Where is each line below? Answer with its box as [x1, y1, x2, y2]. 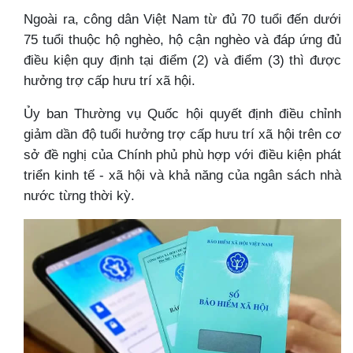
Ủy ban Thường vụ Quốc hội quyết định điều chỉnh [24, 106, 341, 121]
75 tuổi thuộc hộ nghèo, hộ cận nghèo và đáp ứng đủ [24, 32, 341, 47]
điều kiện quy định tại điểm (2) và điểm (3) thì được [24, 52, 341, 68]
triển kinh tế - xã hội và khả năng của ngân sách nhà [24, 167, 341, 183]
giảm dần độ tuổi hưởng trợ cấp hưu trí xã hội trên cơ [24, 126, 341, 142]
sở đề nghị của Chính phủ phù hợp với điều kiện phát [24, 147, 341, 162]
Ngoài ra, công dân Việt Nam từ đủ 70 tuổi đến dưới [24, 11, 341, 27]
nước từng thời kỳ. [24, 188, 135, 203]
